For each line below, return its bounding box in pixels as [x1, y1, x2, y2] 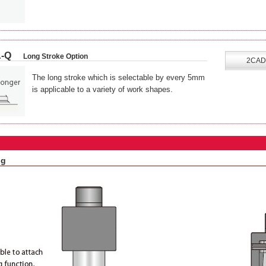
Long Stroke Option [23, 52, 88, 61]
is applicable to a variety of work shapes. [32, 85, 173, 94]
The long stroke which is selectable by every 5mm [32, 73, 205, 82]
